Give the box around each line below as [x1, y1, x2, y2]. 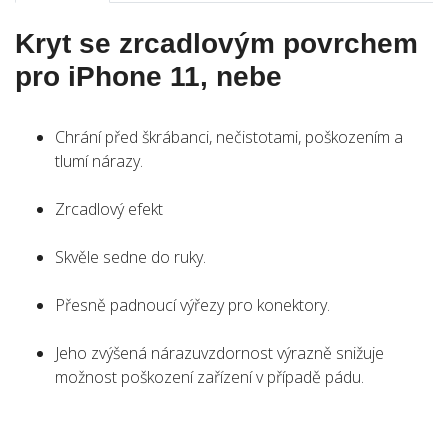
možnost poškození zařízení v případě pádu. [55, 366, 364, 388]
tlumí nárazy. [55, 150, 143, 172]
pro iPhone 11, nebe [15, 61, 282, 92]
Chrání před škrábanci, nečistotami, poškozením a [55, 126, 403, 148]
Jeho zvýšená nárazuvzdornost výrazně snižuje [55, 342, 384, 364]
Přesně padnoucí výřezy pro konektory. [55, 294, 330, 316]
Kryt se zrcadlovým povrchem [15, 28, 418, 59]
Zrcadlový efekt [55, 198, 163, 220]
